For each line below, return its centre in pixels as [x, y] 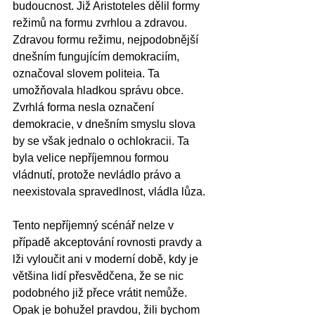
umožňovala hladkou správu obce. [99, 90]
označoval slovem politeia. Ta [88, 73]
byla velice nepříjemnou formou [92, 157]
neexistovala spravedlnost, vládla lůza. [110, 191]
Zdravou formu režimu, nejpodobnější [107, 39]
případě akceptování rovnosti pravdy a [109, 242]
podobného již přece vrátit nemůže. [101, 292]
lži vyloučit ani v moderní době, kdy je [107, 259]
